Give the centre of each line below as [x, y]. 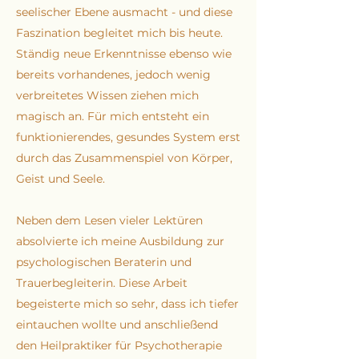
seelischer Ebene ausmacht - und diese [124, 12]
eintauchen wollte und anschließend [117, 325]
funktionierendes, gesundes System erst [128, 137]
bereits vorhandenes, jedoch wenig [113, 75]
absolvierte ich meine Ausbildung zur [120, 241]
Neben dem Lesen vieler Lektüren [109, 220]
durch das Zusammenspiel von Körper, [124, 158]
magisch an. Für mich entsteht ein [113, 116]
